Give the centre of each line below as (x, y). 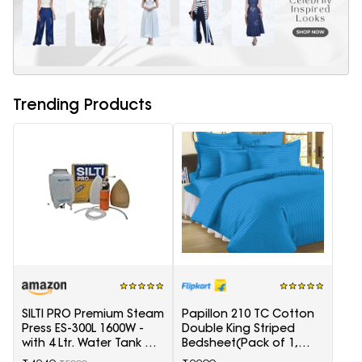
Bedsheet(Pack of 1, (240, 343)
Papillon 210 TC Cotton (248, 314)
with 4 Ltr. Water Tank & (88, 343)
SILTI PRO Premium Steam (93, 314)
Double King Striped (238, 328)
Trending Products (82, 104)
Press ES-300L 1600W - (83, 328)
